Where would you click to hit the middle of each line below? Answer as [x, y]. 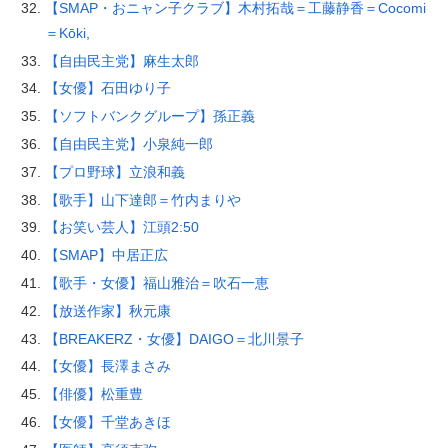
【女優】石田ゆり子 [107, 88]
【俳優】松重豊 [93, 394]
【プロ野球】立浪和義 [114, 171]
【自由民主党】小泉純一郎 [128, 144]
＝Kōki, [67, 32]
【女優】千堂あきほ [107, 422]
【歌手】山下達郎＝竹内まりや [142, 199]
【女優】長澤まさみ [107, 366]
